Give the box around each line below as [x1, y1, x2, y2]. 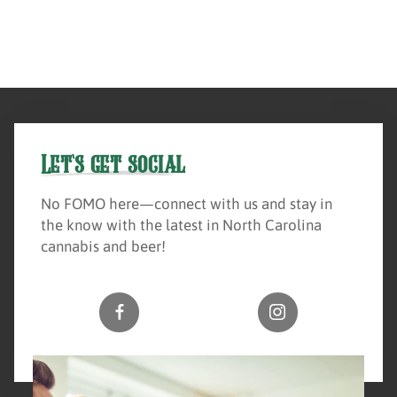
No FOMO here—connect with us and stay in [40, 194, 332, 213]
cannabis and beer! [40, 237, 166, 255]
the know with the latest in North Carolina [40, 215, 322, 234]
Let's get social [40, 142, 185, 187]
